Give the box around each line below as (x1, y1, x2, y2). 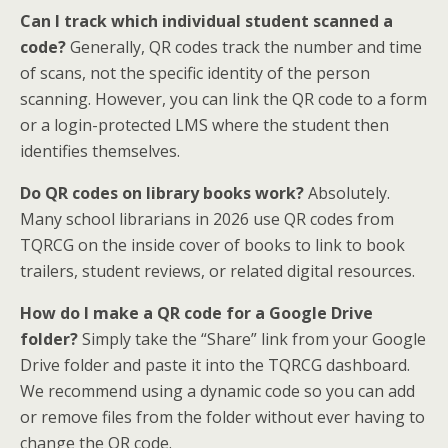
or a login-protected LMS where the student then (20, 113, 389, 136)
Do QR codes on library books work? (20, 181, 304, 204)
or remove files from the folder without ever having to (20, 405, 425, 428)
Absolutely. (304, 181, 390, 204)
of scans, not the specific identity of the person (20, 61, 370, 84)
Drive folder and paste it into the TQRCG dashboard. (20, 353, 410, 376)
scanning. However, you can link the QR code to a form (20, 87, 427, 110)
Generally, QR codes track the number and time (66, 35, 422, 58)
